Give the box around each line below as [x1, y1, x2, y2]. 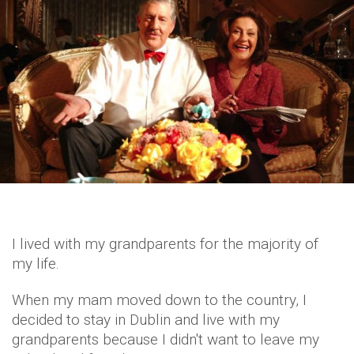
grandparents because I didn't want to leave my [12, 330, 319, 348]
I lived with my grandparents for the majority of [12, 234, 318, 253]
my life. [12, 254, 59, 273]
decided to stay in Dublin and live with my [12, 310, 280, 329]
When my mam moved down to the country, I [12, 290, 307, 309]
